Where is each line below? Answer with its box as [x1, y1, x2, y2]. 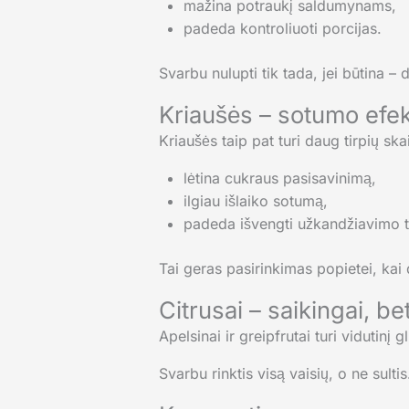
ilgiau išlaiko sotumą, [183, 192, 328, 211]
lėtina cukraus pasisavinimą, [183, 169, 376, 188]
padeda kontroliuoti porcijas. [183, 19, 382, 38]
